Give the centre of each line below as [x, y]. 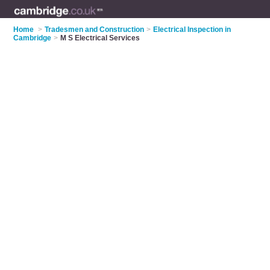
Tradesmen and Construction [95, 30]
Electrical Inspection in [192, 30]
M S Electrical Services [100, 38]
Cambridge [33, 38]
